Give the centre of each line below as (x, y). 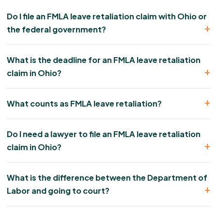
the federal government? (56, 29)
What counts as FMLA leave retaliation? (84, 104)
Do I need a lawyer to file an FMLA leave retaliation (104, 134)
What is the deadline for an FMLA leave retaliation (104, 60)
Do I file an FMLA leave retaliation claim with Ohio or (107, 16)
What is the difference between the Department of (107, 178)
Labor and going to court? (58, 191)
